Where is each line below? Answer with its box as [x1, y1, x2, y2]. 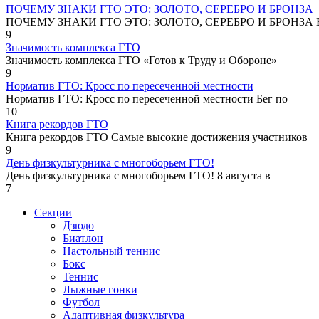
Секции [34, 206, 72, 219]
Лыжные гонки [63, 283, 137, 296]
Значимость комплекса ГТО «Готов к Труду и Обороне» [6, 53, 277, 66]
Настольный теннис [63, 244, 160, 257]
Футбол [63, 296, 100, 308]
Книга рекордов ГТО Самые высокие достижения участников [6, 130, 308, 143]
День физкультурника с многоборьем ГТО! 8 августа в [6, 169, 271, 182]
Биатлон [63, 231, 103, 244]
